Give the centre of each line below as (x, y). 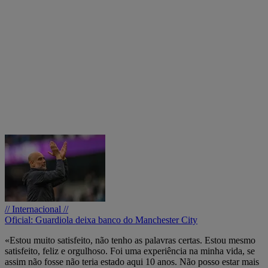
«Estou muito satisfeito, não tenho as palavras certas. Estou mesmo (130, 240)
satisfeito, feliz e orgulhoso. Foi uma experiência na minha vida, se (130, 251)
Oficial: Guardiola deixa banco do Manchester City (101, 220)
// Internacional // (36, 209)
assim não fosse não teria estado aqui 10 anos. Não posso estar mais (132, 261)
